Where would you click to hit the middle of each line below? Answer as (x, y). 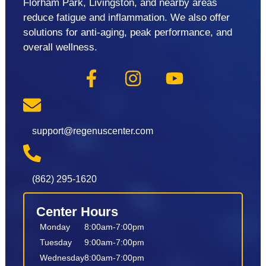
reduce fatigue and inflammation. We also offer (126, 18)
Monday (55, 227)
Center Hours (77, 212)
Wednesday (62, 257)
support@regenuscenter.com (92, 131)
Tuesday (56, 242)
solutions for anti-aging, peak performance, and (127, 33)
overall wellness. (60, 47)
